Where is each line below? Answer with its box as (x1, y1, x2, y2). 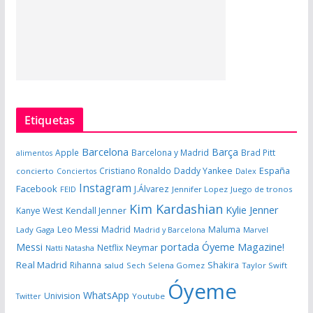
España (259, 164, 290, 177)
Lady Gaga (15, 224, 54, 235)
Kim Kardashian (129, 201, 223, 218)
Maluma (208, 224, 240, 236)
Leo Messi (57, 224, 99, 236)
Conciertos (56, 166, 96, 177)
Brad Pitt (240, 147, 275, 159)
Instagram (78, 181, 131, 196)
